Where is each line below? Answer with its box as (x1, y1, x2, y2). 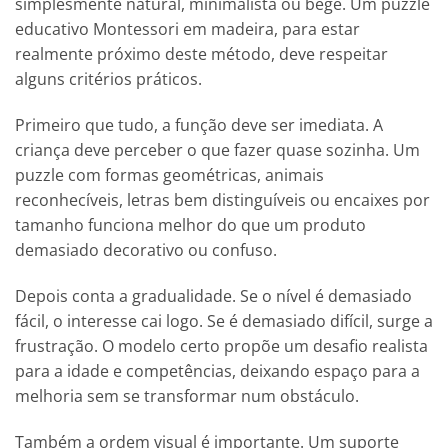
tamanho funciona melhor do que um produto (15, 214, 366, 237)
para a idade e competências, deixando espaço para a (15, 360, 420, 383)
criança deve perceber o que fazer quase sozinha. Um (15, 139, 420, 162)
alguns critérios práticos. (15, 68, 202, 91)
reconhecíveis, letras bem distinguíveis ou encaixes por (15, 189, 430, 212)
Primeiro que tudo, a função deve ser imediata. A (15, 114, 383, 137)
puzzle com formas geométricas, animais (15, 164, 324, 187)
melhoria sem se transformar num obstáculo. (15, 385, 359, 408)
